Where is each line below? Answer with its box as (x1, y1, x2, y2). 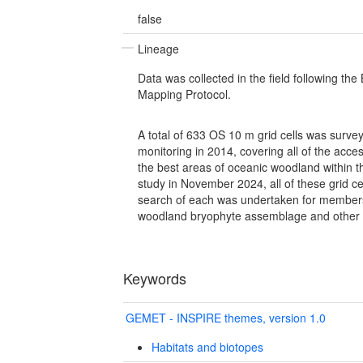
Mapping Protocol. (138, 85, 231, 102)
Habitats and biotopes (151, 338, 263, 355)
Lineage (138, 40, 179, 57)
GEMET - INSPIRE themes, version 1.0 (126, 309, 326, 326)
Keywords (123, 267, 186, 288)
